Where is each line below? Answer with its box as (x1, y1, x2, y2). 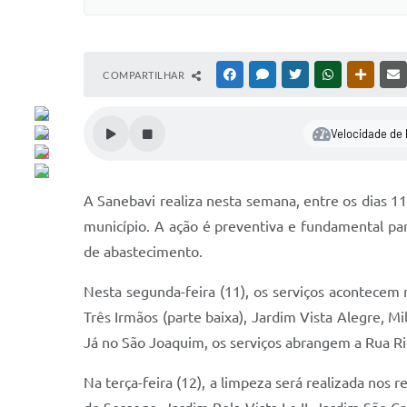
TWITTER (304, 69, 347, 80)
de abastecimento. (84, 243, 203, 260)
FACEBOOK (239, 69, 292, 80)
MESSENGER (272, 69, 329, 80)
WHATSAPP (337, 69, 390, 80)
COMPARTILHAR (103, 69, 187, 81)
